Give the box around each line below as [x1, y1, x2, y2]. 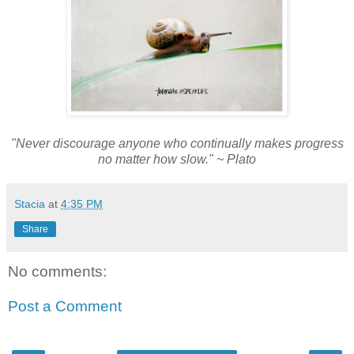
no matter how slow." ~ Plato [98, 153, 256, 167]
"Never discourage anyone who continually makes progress [10, 137, 344, 151]
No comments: [8, 263, 107, 281]
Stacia [14, 198, 45, 211]
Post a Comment [8, 297, 122, 314]
